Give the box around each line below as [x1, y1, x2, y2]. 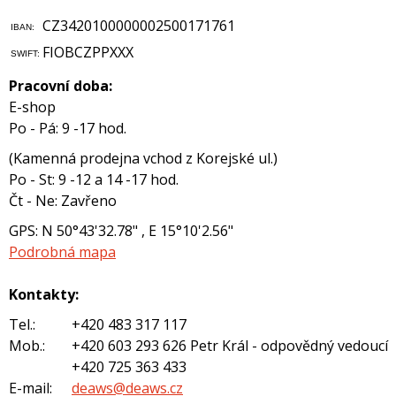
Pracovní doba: [8, 76, 111, 95]
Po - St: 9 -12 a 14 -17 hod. [8, 170, 178, 189]
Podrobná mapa [8, 242, 115, 262]
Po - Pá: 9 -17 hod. [8, 118, 126, 138]
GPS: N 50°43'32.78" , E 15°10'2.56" [8, 221, 232, 240]
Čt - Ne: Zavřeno [8, 191, 116, 210]
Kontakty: [8, 285, 78, 304]
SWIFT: [10, 49, 39, 58]
